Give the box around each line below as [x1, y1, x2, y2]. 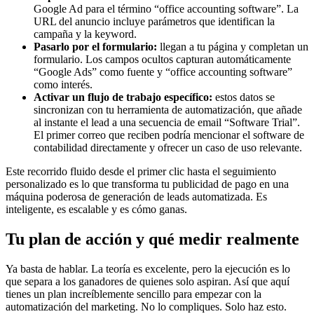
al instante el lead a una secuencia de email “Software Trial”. [34, 116, 300, 129]
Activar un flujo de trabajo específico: [34, 91, 212, 104]
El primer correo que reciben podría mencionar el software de [34, 129, 304, 142]
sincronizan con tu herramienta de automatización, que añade [34, 104, 302, 116]
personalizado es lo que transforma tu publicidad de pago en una [6, 178, 289, 191]
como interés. [34, 78, 93, 91]
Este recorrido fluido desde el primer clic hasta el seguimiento [6, 165, 276, 178]
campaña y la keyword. [34, 28, 137, 41]
